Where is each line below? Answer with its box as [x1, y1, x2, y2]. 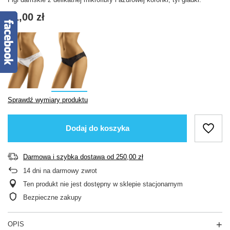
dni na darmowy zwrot [30, 166, 97, 175]
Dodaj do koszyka [65, 124, 129, 133]
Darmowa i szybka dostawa [23, 152, 105, 161]
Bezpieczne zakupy [23, 193, 82, 201]
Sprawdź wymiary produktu [8, 95, 88, 104]
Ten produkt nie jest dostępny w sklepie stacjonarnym [23, 180, 183, 188]
